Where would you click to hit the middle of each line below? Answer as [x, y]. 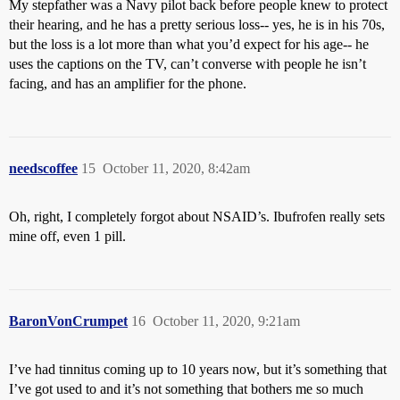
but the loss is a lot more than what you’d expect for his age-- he [189, 44]
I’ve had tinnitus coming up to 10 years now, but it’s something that [198, 369]
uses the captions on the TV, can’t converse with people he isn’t [187, 63]
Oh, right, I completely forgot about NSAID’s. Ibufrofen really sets [197, 216]
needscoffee [43, 168]
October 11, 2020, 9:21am [226, 321]
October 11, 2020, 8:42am [176, 168]
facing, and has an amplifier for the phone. [128, 83]
